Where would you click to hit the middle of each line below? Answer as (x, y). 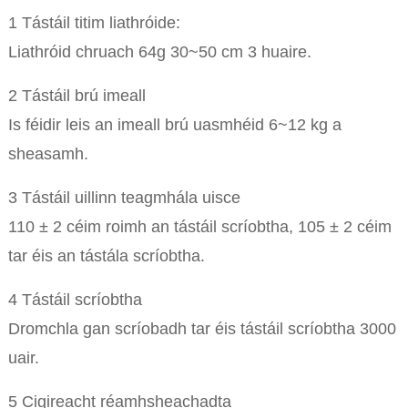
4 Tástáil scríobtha (75, 300)
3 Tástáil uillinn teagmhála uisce (124, 198)
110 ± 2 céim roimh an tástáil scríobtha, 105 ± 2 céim (199, 227)
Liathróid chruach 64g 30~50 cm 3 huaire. (159, 52)
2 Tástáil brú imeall (76, 96)
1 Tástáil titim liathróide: (94, 23)
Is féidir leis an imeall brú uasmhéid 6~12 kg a (174, 125)
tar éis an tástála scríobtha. (106, 256)
